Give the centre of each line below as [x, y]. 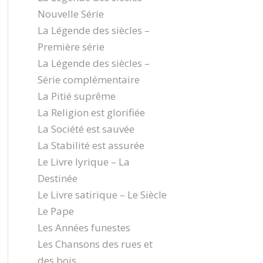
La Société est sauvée [86, 129]
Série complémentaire [88, 80]
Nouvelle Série [70, 14]
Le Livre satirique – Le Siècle [102, 195]
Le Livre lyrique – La [83, 162]
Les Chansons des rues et [95, 244]
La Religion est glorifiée [91, 112]
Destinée [57, 178]
